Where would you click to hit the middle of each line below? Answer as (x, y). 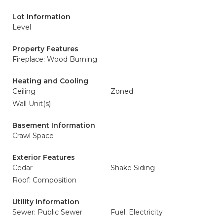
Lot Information (41, 17)
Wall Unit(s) (32, 104)
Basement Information (54, 125)
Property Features (45, 49)
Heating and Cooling (50, 81)
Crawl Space (33, 136)
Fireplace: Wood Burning (55, 59)
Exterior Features (44, 157)
